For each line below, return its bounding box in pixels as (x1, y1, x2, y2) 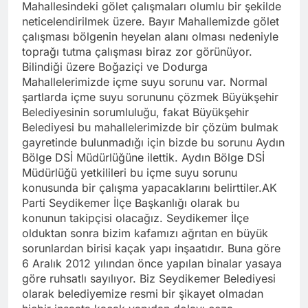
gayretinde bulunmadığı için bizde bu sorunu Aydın (22, 135, 285, 149)
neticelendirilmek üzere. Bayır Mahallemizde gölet (22, 14, 279, 28)
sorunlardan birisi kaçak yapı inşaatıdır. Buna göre (22, 241, 280, 255)
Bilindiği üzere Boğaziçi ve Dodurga (22, 59, 208, 74)
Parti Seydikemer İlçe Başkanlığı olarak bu (22, 195, 239, 210)
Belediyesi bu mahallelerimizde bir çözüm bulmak (22, 120, 278, 134)
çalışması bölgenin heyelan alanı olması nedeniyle (22, 29, 278, 43)
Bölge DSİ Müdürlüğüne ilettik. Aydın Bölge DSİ (22, 150, 265, 164)
